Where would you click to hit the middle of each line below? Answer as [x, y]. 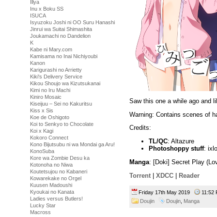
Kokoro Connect [49, 138]
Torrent [140, 175]
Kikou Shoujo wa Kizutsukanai [65, 83]
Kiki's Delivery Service [56, 77]
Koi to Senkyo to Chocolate [62, 124]
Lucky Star [43, 205]
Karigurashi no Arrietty [56, 70]
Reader [189, 175]
